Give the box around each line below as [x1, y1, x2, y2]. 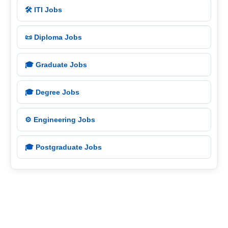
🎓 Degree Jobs [25, 88, 79, 97]
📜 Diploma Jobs [25, 33, 82, 42]
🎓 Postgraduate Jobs [25, 143, 102, 152]
